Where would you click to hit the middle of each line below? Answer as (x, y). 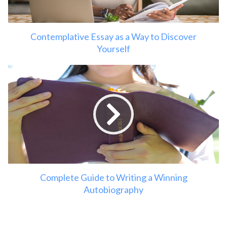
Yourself (113, 49)
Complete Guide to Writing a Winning (113, 178)
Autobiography (113, 190)
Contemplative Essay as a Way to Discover (113, 37)
